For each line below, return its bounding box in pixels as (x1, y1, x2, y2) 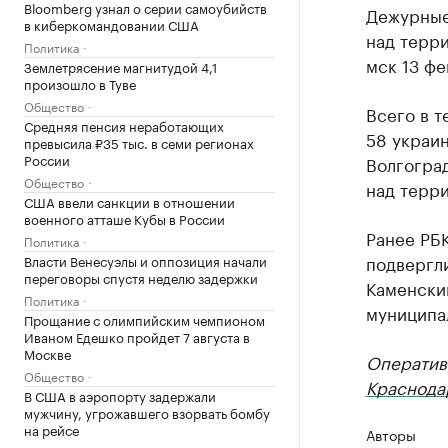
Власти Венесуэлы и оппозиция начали (24, 250, 267, 270)
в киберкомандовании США (24, 14, 199, 34)
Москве (24, 343, 71, 363)
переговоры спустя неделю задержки (24, 267, 258, 287)
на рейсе (24, 419, 79, 439)
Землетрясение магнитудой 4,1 (24, 56, 217, 76)
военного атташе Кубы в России (24, 208, 225, 228)
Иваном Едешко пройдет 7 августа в (24, 326, 250, 346)
